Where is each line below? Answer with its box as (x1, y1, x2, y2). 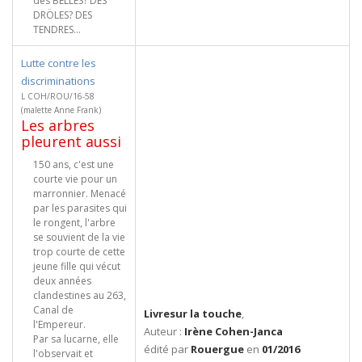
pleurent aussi (21, 132, 121, 151)
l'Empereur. (33, 318, 86, 331)
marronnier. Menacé (33, 187, 126, 200)
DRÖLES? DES (33, 8, 92, 22)
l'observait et (33, 347, 93, 360)
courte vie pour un (33, 172, 117, 186)
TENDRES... (33, 23, 81, 36)
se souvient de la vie (33, 230, 125, 244)
